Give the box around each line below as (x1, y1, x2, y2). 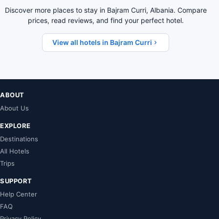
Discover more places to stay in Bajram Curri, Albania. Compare (4, 5, 207, 14)
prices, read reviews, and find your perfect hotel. (27, 16, 184, 24)
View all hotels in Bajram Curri (52, 38, 152, 46)
